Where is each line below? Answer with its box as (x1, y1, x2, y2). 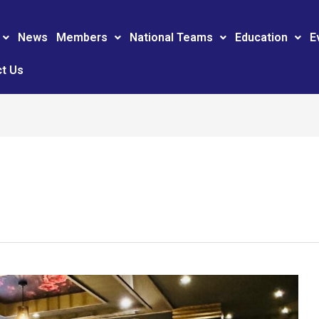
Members (56, 31, 108, 44)
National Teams (130, 31, 214, 44)
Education (235, 31, 288, 44)
